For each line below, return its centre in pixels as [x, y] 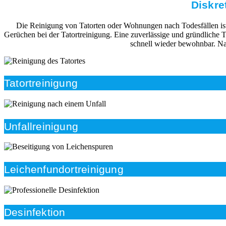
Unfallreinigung [41, 126]
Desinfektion [35, 212]
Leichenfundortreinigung [64, 169]
